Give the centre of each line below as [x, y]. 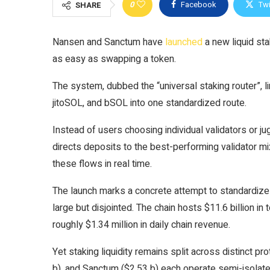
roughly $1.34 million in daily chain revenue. [141, 225]
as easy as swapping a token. [114, 59]
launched [184, 42]
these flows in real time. [102, 164]
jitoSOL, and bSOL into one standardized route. [149, 103]
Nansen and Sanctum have [109, 42]
